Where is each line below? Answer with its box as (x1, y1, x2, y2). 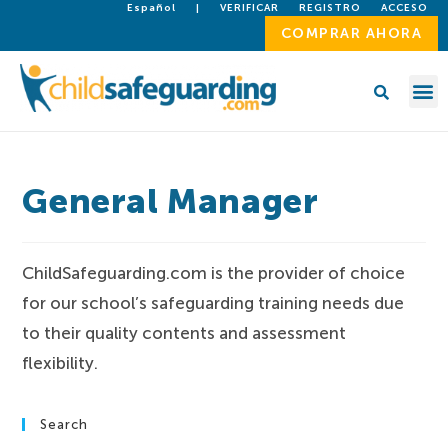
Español (127, 2, 176, 14)
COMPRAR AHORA (280, 25, 422, 42)
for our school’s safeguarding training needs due (22, 293, 405, 313)
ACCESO (381, 2, 428, 14)
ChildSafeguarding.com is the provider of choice (22, 263, 406, 283)
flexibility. (22, 353, 99, 373)
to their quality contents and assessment (22, 323, 347, 343)
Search (40, 417, 89, 432)
